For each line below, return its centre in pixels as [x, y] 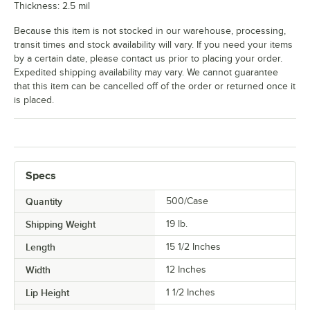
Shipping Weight [61, 225]
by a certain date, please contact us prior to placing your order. [148, 59]
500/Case [187, 201]
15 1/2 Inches [193, 247]
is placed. [34, 100]
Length [40, 247]
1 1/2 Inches [191, 293]
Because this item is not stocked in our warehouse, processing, [150, 31]
